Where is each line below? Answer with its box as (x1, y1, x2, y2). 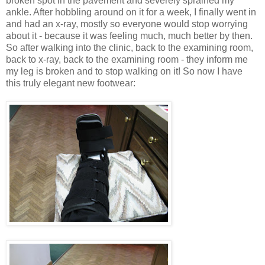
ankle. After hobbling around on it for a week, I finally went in (6, 7, 256, 18)
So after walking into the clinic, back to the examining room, (6, 43, 253, 53)
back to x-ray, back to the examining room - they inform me (6, 54, 248, 65)
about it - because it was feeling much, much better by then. (6, 31, 253, 41)
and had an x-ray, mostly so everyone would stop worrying (6, 19, 248, 30)
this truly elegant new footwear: (6, 78, 135, 89)
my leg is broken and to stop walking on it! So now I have (6, 66, 243, 77)
